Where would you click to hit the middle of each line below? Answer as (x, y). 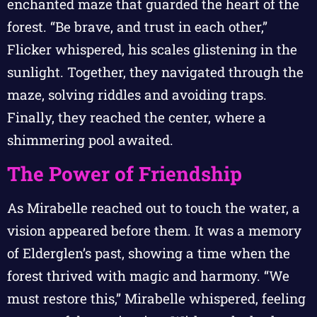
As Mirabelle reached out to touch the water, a (154, 207)
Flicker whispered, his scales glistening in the (152, 50)
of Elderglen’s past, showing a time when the (149, 253)
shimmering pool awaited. (90, 140)
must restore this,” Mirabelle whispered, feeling (156, 298)
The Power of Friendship (125, 173)
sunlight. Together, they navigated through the (155, 72)
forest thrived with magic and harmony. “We (148, 275)
